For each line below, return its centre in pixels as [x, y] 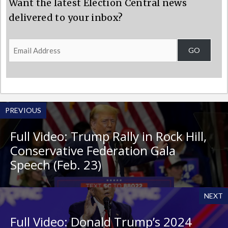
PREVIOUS [23, 110]
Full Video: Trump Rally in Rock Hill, [108, 136]
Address [27, 60]
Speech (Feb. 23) [56, 165]
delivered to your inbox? [66, 17]
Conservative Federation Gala [93, 151]
